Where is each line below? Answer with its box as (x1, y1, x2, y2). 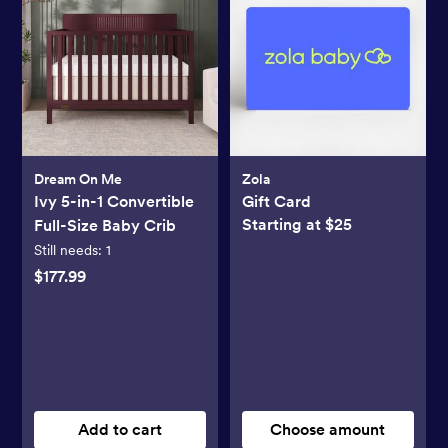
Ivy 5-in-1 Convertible (34, 192, 195, 212)
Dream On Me (34, 171, 123, 188)
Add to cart (78, 420, 163, 440)
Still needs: (34, 242, 107, 259)
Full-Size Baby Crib (34, 216, 177, 236)
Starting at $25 (242, 215, 352, 235)
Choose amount (270, 420, 386, 440)
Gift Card (242, 192, 311, 212)
